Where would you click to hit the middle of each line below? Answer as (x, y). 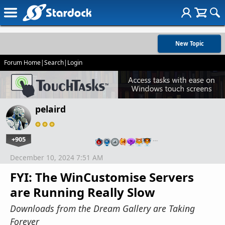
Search (54, 63)
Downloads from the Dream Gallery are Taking (102, 209)
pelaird (50, 109)
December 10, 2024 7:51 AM (57, 158)
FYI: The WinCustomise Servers (102, 177)
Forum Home (22, 63)
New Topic (189, 43)
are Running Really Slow (83, 192)
